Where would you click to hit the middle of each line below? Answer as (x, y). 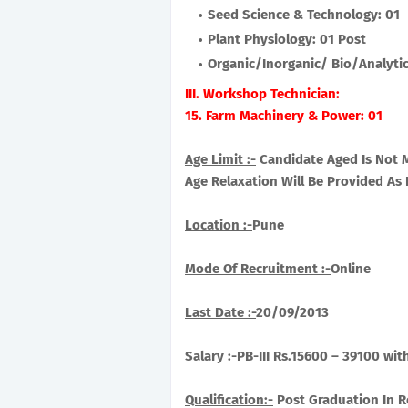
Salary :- (211, 356)
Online (351, 269)
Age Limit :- (220, 159)
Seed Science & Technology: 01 (304, 15)
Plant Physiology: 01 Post (287, 39)
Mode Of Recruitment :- (258, 269)
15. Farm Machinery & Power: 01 (284, 116)
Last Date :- (220, 312)
